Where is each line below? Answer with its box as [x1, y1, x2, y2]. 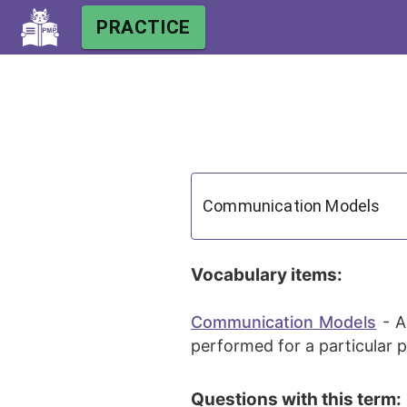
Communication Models [191, 313, 377, 333]
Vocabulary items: [191, 264, 342, 286]
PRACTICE [96, 16, 191, 38]
